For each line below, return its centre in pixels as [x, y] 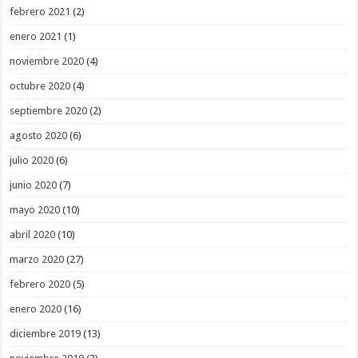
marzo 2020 [37, 260]
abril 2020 [33, 235]
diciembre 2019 [46, 334]
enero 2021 [36, 37]
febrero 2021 [40, 12]
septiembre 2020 [49, 111]
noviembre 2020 [47, 62]
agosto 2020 [39, 136]
